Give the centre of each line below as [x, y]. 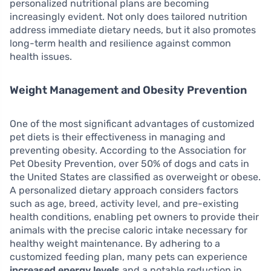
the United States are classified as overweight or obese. [135, 177]
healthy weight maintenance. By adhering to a [115, 244]
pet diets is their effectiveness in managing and [118, 137]
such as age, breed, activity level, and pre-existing [124, 204]
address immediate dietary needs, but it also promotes [133, 30]
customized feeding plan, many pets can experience [129, 257]
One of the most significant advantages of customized [132, 124]
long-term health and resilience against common [120, 44]
